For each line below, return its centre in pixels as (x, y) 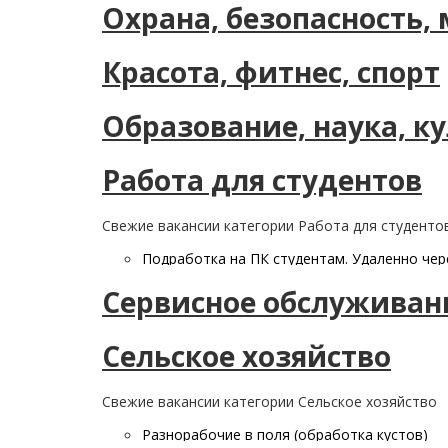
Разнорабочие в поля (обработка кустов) (285, 434)
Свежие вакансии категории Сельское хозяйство (269, 401)
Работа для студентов (262, 180)
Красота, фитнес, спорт (271, 72)
